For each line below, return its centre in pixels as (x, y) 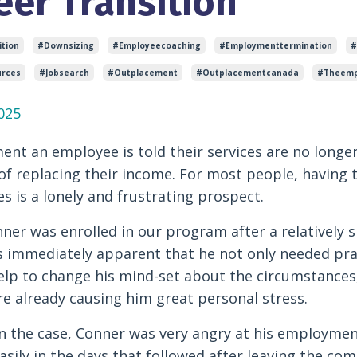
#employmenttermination (275, 45)
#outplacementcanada (247, 72)
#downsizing (65, 45)
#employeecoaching (156, 45)
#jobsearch (64, 72)
